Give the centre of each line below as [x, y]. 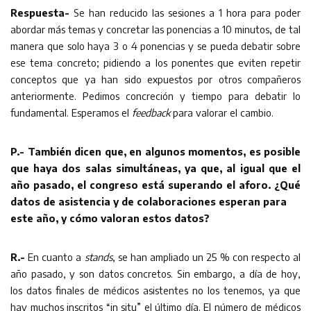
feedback [151, 112]
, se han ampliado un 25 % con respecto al [207, 257]
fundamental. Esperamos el [71, 112]
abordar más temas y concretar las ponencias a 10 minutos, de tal [155, 29]
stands [98, 257]
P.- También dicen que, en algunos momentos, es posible [155, 151]
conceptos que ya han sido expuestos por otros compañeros [155, 79]
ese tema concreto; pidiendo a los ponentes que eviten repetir [155, 62]
